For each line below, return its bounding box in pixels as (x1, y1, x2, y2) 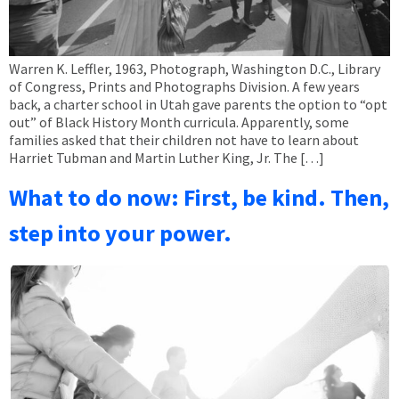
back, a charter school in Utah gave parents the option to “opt (9, 95, 387, 114)
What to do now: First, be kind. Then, (9, 182, 389, 212)
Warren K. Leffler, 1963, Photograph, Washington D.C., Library (9, 60, 380, 78)
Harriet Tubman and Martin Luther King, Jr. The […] (9, 149, 324, 167)
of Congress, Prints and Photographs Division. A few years (9, 77, 360, 96)
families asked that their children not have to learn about (9, 131, 359, 150)
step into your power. (9, 217, 232, 248)
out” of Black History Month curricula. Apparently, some (9, 113, 349, 132)
